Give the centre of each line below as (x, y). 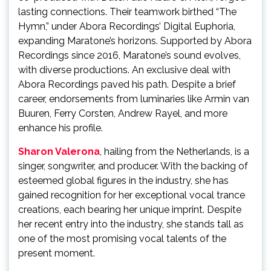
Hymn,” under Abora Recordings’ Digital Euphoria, (127, 26)
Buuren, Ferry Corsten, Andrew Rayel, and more (123, 113)
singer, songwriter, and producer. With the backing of (133, 166)
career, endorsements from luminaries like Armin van (134, 99)
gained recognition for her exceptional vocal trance (132, 195)
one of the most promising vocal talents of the (122, 239)
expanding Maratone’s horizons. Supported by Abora (135, 41)
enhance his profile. (60, 128)
